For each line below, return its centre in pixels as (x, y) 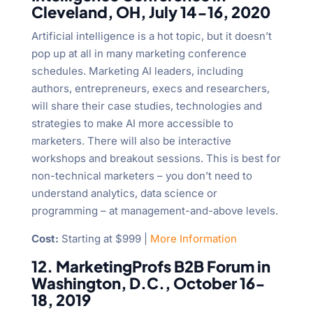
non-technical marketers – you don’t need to (141, 176)
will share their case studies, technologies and (146, 106)
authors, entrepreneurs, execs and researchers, (150, 89)
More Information (193, 239)
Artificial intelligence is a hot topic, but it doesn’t (151, 36)
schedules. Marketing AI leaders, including (137, 71)
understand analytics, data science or (124, 194)
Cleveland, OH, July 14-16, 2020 (151, 12)
